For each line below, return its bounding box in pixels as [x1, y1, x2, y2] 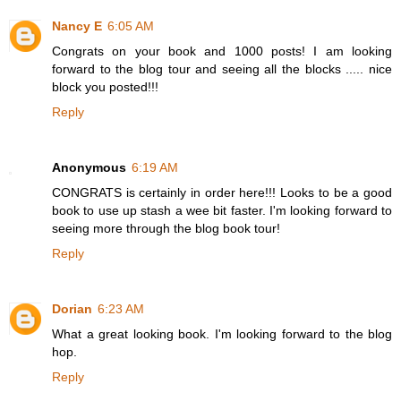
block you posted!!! [52, 80, 158, 95]
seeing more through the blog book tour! [52, 221, 280, 236]
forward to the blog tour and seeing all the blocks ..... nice [52, 62, 392, 77]
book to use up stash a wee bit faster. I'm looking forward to [52, 203, 392, 218]
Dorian [52, 302, 92, 317]
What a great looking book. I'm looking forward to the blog [52, 327, 392, 342]
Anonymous [52, 160, 126, 175]
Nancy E [52, 19, 102, 34]
